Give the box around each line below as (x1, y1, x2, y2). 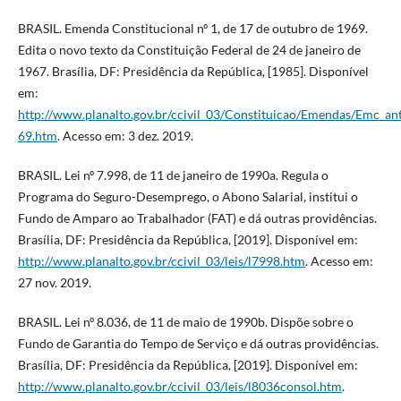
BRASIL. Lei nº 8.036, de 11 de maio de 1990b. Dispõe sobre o (17, 314, 354, 330)
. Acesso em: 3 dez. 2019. (56, 128, 193, 144)
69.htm (17, 128, 57, 144)
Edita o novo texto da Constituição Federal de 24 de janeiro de (17, 42, 361, 58)
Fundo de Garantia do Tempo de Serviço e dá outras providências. (17, 336, 379, 352)
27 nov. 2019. (17, 275, 91, 291)
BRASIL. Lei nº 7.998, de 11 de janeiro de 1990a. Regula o (17, 167, 328, 183)
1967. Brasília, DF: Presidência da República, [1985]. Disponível (17, 64, 369, 80)
